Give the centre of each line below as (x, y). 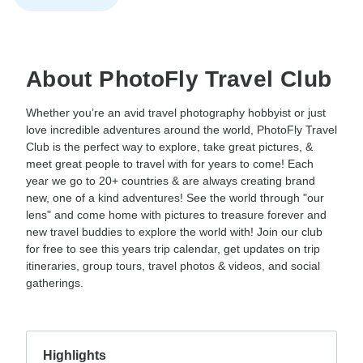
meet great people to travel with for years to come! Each (170, 164)
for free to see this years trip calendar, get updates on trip (173, 249)
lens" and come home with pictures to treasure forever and (176, 215)
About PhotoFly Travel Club (179, 79)
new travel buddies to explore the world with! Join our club (174, 232)
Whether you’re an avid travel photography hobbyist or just (176, 113)
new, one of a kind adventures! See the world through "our (175, 198)
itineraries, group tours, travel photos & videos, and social (173, 266)
